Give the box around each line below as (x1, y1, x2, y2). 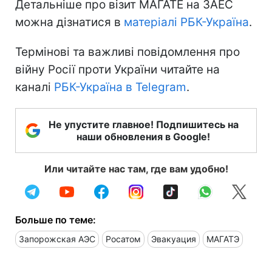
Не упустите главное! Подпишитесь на (48, 118, 239, 131)
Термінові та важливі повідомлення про (15, 44, 240, 59)
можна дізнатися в (15, 15, 124, 29)
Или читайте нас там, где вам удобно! (44, 162, 228, 175)
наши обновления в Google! (76, 130, 210, 143)
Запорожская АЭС (19, 233, 95, 244)
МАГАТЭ (206, 233, 239, 244)
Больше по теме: (15, 213, 96, 226)
